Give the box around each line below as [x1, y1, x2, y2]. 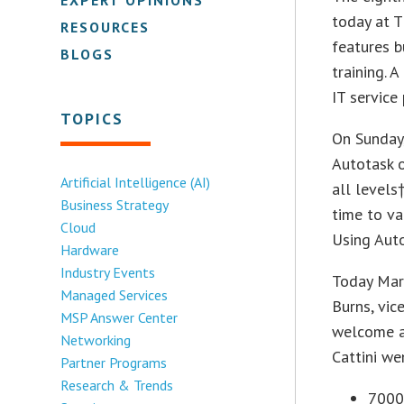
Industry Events [60, 262, 156, 281]
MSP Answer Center [60, 308, 179, 326]
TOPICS [60, 107, 124, 129]
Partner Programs [60, 353, 168, 372]
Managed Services [60, 285, 169, 304]
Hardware [60, 240, 120, 259]
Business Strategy [60, 195, 170, 214]
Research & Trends [60, 375, 174, 394]
